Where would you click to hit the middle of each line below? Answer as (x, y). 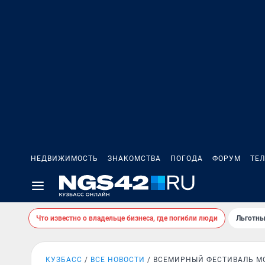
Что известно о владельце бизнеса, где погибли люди (127, 218)
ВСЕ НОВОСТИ (118, 260)
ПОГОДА (187, 159)
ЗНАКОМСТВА (134, 159)
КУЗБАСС (64, 260)
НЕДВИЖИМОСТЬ (64, 159)
